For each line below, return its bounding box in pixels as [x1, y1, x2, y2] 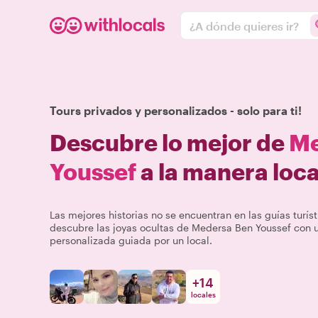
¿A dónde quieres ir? [190, 18, 299, 33]
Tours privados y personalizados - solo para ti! [50, 104, 302, 117]
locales [190, 290, 216, 299]
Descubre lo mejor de [50, 129, 289, 155]
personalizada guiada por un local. [50, 234, 212, 246]
